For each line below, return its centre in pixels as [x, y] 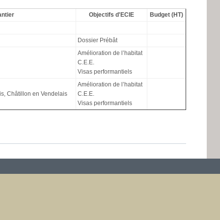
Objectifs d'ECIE [111, 14]
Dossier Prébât [97, 40]
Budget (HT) [166, 14]
